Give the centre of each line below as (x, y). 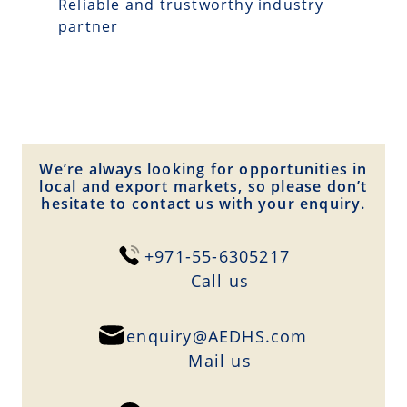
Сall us (217, 281)
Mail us (217, 361)
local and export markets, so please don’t (203, 186)
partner (89, 27)
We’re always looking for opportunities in (203, 169)
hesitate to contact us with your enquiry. (203, 203)
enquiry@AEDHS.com (217, 337)
